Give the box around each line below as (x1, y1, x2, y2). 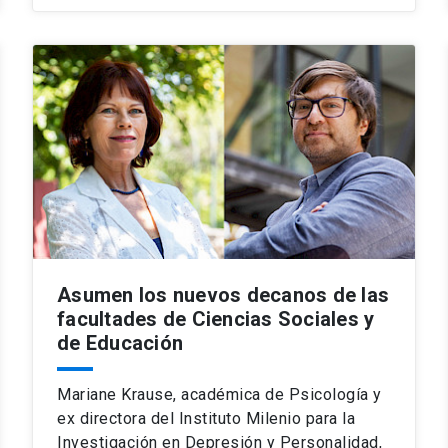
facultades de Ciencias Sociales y (57, 306, 375, 331)
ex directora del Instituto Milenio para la (57, 408, 355, 428)
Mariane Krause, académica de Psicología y (57, 384, 382, 404)
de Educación (57, 330, 183, 355)
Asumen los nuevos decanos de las (57, 282, 389, 307)
